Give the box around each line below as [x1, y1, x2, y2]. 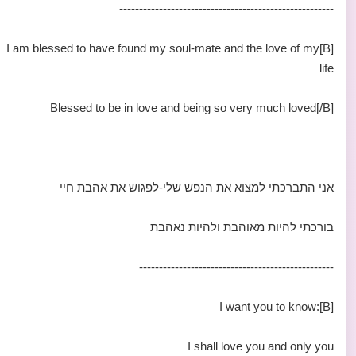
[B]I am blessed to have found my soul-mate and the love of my [6, 41, 319, 55]
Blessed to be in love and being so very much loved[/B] [50, 101, 334, 114]
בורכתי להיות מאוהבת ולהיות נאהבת [150, 220, 334, 234]
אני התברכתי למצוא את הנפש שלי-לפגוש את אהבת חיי [60, 180, 334, 194]
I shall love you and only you [188, 339, 334, 353]
